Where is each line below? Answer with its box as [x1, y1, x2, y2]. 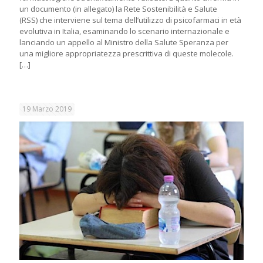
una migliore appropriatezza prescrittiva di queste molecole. [19, 48, 234, 59]
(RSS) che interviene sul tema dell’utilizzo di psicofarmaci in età [19, 15, 241, 26]
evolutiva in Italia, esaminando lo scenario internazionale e [19, 26, 230, 37]
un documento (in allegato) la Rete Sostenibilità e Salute [19, 4, 217, 15]
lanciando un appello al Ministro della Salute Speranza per [19, 37, 228, 48]
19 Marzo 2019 [22, 104, 72, 114]
